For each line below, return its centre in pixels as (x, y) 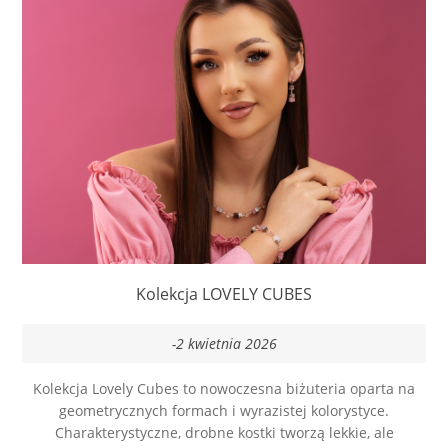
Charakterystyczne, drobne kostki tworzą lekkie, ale (224, 433)
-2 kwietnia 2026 (224, 344)
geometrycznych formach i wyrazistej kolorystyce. (224, 411)
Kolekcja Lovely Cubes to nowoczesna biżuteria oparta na (224, 389)
